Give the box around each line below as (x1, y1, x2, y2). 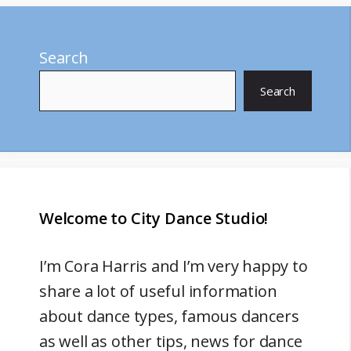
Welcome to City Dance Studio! (39, 208, 269, 230)
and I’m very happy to (147, 255, 308, 277)
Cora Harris (64, 255, 148, 277)
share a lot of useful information (39, 280, 277, 302)
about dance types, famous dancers (39, 306, 299, 327)
